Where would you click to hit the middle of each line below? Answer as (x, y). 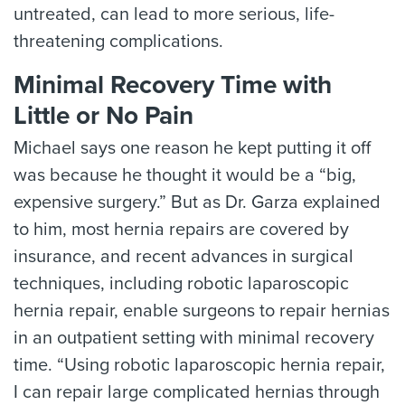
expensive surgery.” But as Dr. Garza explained (197, 203)
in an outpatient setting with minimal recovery (194, 339)
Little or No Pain (104, 116)
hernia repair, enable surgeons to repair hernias (202, 311)
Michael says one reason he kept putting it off (192, 149)
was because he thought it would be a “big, (185, 176)
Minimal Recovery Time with (173, 85)
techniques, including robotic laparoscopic (181, 284)
